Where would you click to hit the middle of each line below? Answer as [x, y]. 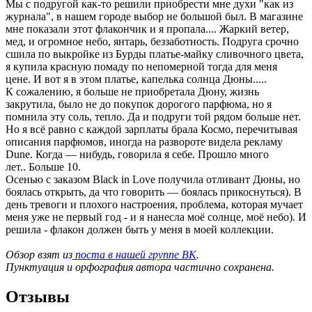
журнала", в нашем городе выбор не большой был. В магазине [154, 16]
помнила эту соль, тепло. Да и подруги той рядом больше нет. [153, 116]
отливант [228, 179]
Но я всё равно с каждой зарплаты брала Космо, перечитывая [151, 129]
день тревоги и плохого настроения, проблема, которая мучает [154, 204]
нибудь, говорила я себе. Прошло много [173, 154]
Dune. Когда [36, 154]
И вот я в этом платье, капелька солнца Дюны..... [150, 79]
